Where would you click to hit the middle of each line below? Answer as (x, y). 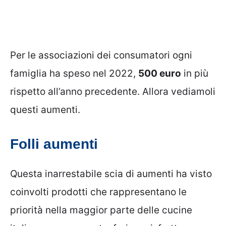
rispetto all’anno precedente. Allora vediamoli (113, 92)
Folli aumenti (54, 144)
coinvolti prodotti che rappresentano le (98, 192)
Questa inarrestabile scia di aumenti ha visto (111, 174)
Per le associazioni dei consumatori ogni (101, 55)
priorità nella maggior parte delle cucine (101, 210)
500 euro (160, 74)
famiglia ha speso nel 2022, (74, 74)
